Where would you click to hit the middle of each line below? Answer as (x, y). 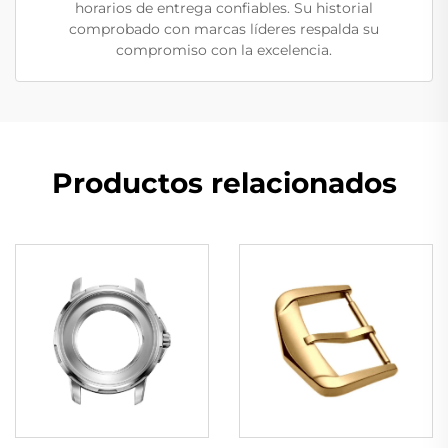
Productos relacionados (224, 182)
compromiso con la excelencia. (224, 49)
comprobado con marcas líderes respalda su (224, 28)
